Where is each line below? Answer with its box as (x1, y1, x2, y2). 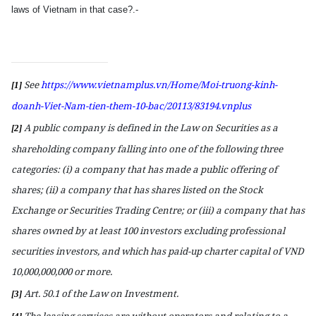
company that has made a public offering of (80, 162, 277, 176)
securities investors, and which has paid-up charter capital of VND (11, 244, 304, 257)
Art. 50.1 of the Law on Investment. (22, 286, 178, 300)
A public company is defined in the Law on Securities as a (22, 121, 278, 134)
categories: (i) (11, 162, 74, 176)
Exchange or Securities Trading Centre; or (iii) (11, 203, 216, 217)
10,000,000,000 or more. (11, 265, 112, 278)
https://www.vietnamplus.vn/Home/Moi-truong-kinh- (41, 78, 277, 91)
